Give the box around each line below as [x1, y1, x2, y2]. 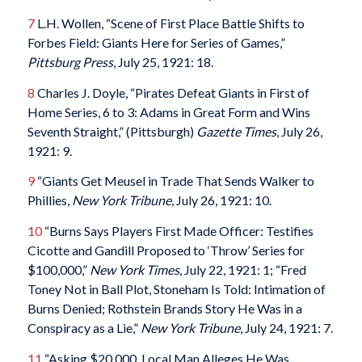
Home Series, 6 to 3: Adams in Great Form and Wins [27, 103, 310, 120]
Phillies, [27, 192, 72, 208]
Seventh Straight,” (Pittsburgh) [27, 123, 196, 139]
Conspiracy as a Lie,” [27, 320, 141, 335]
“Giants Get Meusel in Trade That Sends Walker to [34, 173, 314, 189]
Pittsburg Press [27, 54, 113, 70]
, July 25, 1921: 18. [112, 54, 213, 70]
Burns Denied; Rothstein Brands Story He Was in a [27, 301, 302, 316]
